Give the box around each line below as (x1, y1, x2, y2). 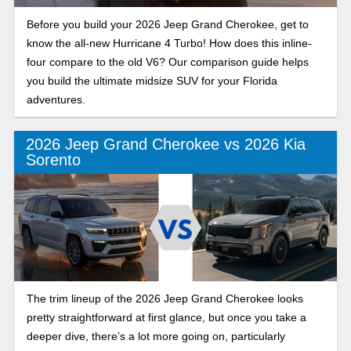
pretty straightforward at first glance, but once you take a (26, 310, 306, 324)
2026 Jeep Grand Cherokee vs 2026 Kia (25, 136, 306, 154)
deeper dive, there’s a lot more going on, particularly (26, 329, 285, 342)
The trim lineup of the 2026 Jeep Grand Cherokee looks (26, 291, 303, 305)
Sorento (25, 151, 81, 169)
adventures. (26, 92, 85, 106)
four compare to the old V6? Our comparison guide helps (26, 55, 309, 68)
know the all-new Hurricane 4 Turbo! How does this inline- (26, 36, 312, 49)
